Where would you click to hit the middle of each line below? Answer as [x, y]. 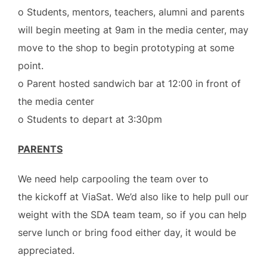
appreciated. [46, 251]
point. [31, 66]
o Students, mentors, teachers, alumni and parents [131, 12]
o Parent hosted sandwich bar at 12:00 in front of [129, 84]
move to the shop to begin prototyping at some [126, 48]
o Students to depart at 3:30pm [90, 119]
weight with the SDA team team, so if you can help [132, 215]
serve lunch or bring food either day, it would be [127, 233]
